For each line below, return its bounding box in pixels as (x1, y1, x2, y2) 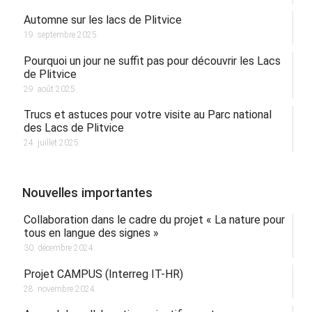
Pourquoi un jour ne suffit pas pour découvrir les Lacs (23, 54, 281, 68)
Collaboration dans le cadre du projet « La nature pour (23, 213, 285, 227)
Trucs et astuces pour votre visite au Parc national (23, 108, 272, 122)
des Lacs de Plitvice (23, 121, 124, 135)
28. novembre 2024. (23, 283, 97, 294)
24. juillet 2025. (23, 138, 81, 148)
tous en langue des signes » (23, 226, 159, 240)
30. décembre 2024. (23, 243, 95, 253)
